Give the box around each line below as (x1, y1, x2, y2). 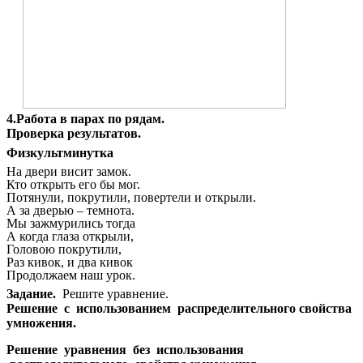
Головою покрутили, (6, 241, 122, 256)
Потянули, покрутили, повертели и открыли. (6, 190, 256, 204)
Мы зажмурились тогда (6, 216, 135, 230)
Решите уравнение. (62, 287, 169, 301)
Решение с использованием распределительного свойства (6, 301, 352, 316)
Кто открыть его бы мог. (6, 177, 140, 191)
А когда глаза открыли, (6, 228, 134, 243)
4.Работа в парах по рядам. (6, 112, 164, 126)
